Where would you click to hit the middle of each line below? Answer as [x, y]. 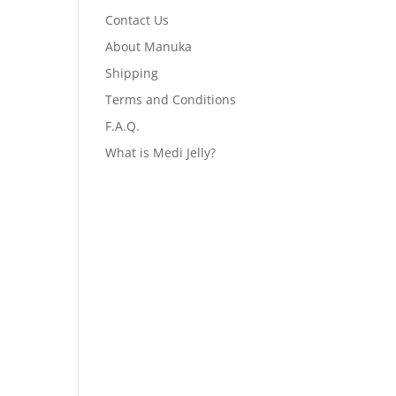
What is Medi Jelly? [161, 152]
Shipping [132, 73]
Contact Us [137, 20]
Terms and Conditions [171, 99]
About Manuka [149, 46]
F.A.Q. [123, 126]
